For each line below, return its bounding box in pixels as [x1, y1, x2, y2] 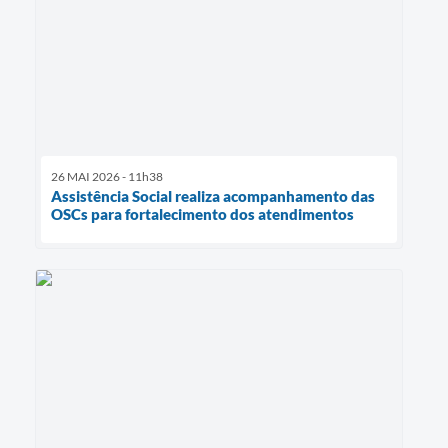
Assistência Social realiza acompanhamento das [51, 186, 375, 205]
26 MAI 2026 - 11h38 [51, 168, 163, 184]
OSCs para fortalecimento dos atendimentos [51, 204, 354, 223]
